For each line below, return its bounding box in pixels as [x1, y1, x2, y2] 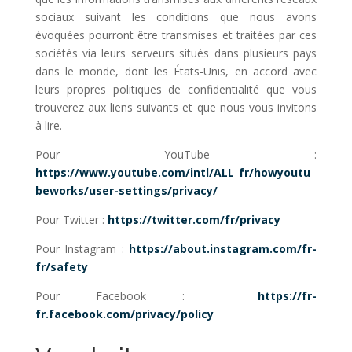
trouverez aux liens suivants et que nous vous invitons [35, 100, 317, 115]
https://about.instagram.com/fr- [129, 241, 317, 256]
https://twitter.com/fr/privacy [107, 212, 280, 227]
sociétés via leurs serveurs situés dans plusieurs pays [35, 46, 317, 60]
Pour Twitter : [35, 212, 104, 227]
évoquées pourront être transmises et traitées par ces [35, 27, 317, 42]
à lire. [35, 118, 62, 133]
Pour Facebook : [35, 288, 222, 303]
